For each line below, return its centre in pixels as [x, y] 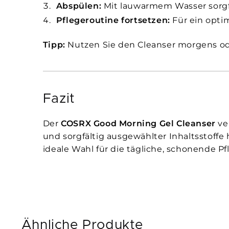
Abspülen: [79, 6]
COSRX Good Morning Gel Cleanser [138, 123]
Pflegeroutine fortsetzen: [113, 20]
